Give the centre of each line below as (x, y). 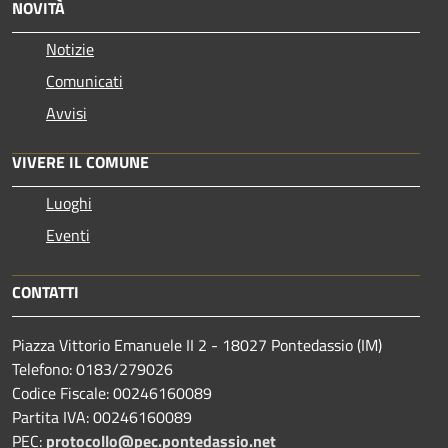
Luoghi (69, 202)
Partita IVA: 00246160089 (102, 416)
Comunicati (84, 80)
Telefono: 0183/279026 (92, 368)
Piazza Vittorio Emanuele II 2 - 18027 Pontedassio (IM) (197, 344)
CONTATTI (45, 291)
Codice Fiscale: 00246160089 (112, 392)
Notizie (70, 48)
